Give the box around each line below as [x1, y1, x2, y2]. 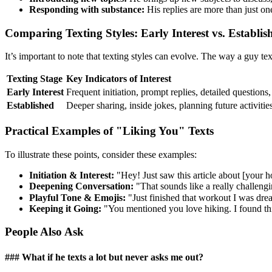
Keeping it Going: [29, 203, 101, 214]
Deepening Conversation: [29, 180, 134, 191]
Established [7, 100, 54, 111]
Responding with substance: [29, 4, 144, 15]
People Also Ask [5, 225, 84, 239]
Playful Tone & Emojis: [29, 192, 126, 203]
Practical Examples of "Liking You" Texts [5, 124, 214, 138]
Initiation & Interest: [29, 169, 114, 180]
